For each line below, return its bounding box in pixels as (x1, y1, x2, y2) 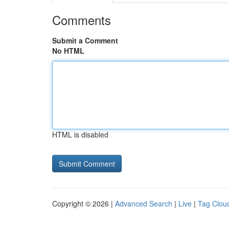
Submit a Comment (52, 35, 118, 45)
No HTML (52, 45, 84, 56)
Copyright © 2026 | (52, 198, 115, 209)
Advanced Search (115, 198, 172, 209)
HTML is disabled (52, 129, 108, 140)
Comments (52, 11, 111, 29)
